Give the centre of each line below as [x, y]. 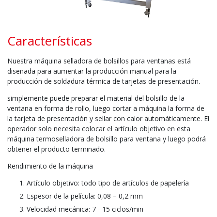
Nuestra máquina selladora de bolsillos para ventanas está [99, 61]
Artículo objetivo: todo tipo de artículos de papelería [108, 183]
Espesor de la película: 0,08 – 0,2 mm [85, 196]
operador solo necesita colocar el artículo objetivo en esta [99, 128]
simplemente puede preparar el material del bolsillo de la [96, 98]
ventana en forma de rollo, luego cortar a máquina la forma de [106, 108]
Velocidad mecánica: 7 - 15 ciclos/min [85, 209]
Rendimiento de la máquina [50, 166]
